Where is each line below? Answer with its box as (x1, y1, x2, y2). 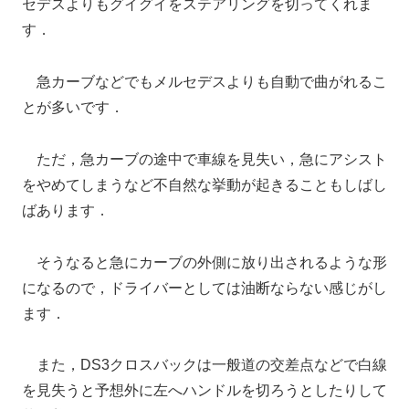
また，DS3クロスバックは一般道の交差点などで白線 (22, 357, 387, 373)
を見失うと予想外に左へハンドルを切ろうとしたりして (22, 383, 387, 399)
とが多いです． (22, 100, 124, 116)
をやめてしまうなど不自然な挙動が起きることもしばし (22, 176, 387, 193)
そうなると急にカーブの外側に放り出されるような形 (22, 254, 387, 270)
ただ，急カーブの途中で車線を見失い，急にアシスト (22, 151, 387, 167)
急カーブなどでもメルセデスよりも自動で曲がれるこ (22, 74, 387, 90)
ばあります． (22, 202, 110, 218)
